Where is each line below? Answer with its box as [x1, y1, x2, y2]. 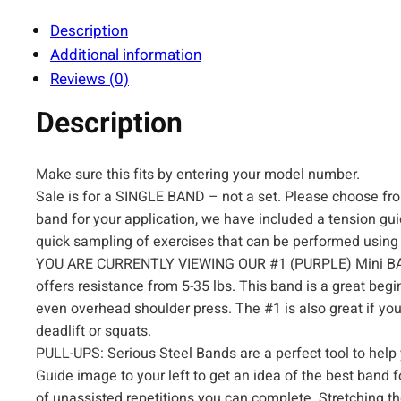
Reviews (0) [50, 67, 129, 90]
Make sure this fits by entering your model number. [36, 164, 360, 186]
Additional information [50, 43, 201, 66]
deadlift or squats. [36, 320, 151, 343]
